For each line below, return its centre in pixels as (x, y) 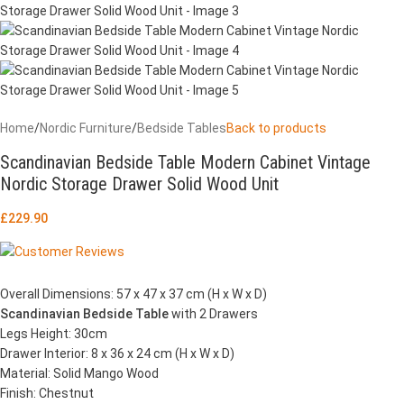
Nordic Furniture (86, 128)
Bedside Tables (182, 128)
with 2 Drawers (213, 314)
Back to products (276, 128)
